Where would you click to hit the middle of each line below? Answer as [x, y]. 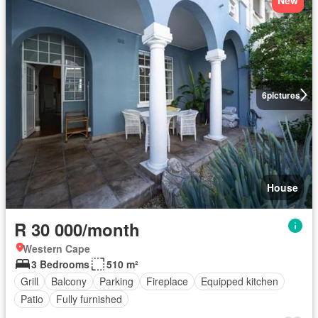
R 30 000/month [77, 229]
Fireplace [167, 281]
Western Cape [56, 248]
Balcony [69, 281]
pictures [283, 95]
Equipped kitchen [240, 281]
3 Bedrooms [60, 264]
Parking [116, 281]
